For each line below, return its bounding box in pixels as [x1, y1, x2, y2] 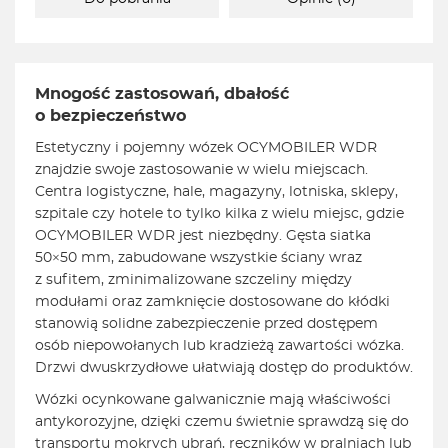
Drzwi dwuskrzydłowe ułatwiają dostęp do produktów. [35, 361, 413, 376]
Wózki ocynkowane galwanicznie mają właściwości [35, 393, 391, 408]
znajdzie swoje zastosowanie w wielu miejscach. [35, 163, 368, 178]
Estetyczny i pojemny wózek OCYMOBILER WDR [35, 141, 377, 156]
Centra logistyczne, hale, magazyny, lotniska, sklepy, [35, 185, 398, 200]
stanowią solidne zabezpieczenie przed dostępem [35, 317, 378, 332]
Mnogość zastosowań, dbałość [35, 86, 289, 103]
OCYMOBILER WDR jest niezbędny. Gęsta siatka [35, 229, 371, 244]
